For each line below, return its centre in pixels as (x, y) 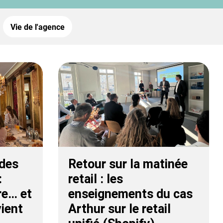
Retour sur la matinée (128, 164)
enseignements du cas (131, 194)
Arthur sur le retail (120, 209)
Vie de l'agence (37, 27)
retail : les (96, 179)
